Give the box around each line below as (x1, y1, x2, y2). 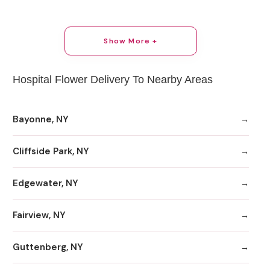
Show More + (104, 36, 158, 46)
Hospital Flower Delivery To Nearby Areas (13, 73, 213, 86)
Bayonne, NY (13, 113, 69, 125)
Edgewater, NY (13, 177, 78, 189)
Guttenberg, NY (13, 240, 83, 253)
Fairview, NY (13, 209, 66, 221)
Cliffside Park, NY (13, 145, 89, 157)
